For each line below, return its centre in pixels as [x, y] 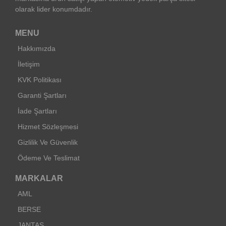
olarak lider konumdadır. [54, 9]
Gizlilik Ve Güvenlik [48, 143]
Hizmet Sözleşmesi [48, 127]
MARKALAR [39, 179]
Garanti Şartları [42, 96]
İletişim [29, 64]
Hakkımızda [37, 49]
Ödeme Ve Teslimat [49, 158]
